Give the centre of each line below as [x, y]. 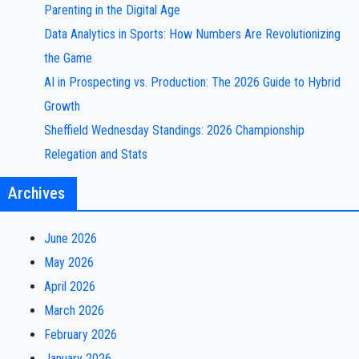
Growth [62, 106]
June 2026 [71, 238]
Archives [36, 193]
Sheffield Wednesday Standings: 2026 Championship [174, 130]
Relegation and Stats [96, 154]
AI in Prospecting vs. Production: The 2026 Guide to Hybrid [192, 82]
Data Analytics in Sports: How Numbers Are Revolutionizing [192, 34]
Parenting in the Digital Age [112, 10]
